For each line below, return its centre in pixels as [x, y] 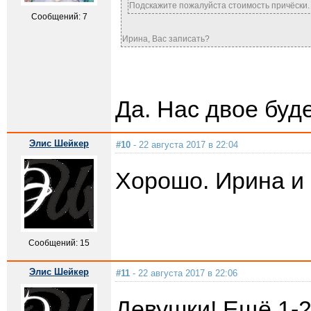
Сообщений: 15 [59, 243]
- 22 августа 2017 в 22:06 [184, 273]
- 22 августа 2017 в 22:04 [184, 145]
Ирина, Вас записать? [166, 39]
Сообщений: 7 [59, 17]
